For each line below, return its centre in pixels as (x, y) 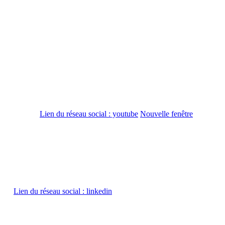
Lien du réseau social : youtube (89, 114)
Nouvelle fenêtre (166, 114)
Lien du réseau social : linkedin (63, 191)
